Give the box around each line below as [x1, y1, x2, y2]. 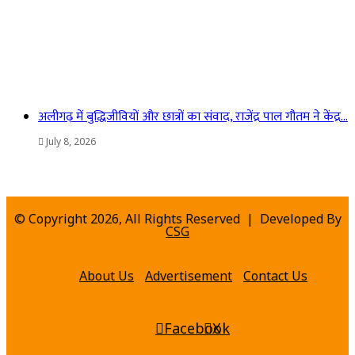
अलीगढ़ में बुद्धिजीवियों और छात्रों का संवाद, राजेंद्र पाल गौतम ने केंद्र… [38, 106, 348, 128]
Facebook [164, 319, 230, 338]
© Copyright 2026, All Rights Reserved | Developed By [13, 210, 342, 228]
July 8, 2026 [46, 135, 96, 149]
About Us [79, 267, 134, 285]
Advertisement [145, 267, 232, 285]
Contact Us [243, 267, 307, 285]
